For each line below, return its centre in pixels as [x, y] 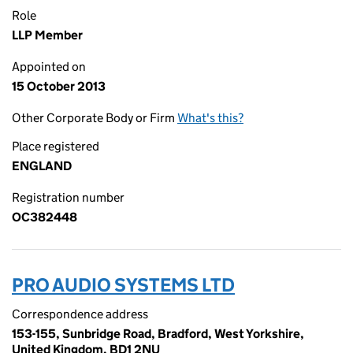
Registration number [68, 197]
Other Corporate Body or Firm [95, 118]
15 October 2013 [59, 86]
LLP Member [47, 35]
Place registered [56, 146]
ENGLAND [42, 166]
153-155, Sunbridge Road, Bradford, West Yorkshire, [158, 334]
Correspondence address [80, 314]
